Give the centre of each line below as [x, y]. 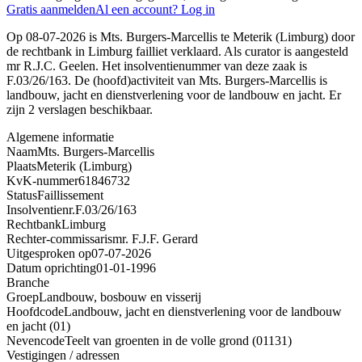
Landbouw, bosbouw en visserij [120, 297]
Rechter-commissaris [59, 238]
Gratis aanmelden [51, 9]
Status [22, 195]
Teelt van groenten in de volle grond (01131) [178, 340]
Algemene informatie [60, 137]
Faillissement [70, 195]
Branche [28, 282]
